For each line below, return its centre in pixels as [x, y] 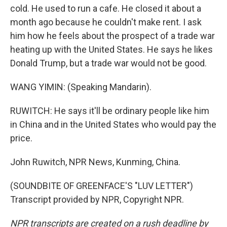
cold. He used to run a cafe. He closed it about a [106, 8]
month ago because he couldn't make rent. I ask [106, 22]
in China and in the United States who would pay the [113, 124]
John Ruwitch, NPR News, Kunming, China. [95, 162]
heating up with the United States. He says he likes [111, 49]
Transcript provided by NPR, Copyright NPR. [97, 199]
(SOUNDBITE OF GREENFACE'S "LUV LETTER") [102, 186]
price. [21, 138]
